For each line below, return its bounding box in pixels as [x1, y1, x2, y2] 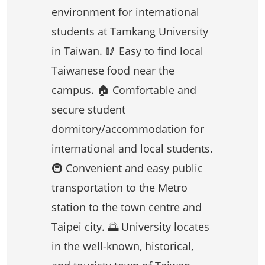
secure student [51, 101, 126, 117]
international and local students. [51, 140, 214, 156]
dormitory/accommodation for [51, 121, 205, 136]
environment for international [51, 4, 200, 19]
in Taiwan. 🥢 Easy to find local [51, 43, 204, 58]
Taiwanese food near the [51, 62, 175, 77]
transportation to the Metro [51, 179, 188, 195]
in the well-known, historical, [51, 238, 194, 253]
